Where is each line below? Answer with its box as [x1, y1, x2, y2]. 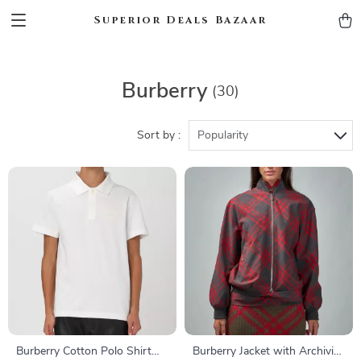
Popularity [197, 130, 248, 141]
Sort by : [137, 130, 180, 141]
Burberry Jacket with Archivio [193, 346, 340, 357]
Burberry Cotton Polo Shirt [16, 346, 151, 357]
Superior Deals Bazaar [93, 12, 268, 27]
